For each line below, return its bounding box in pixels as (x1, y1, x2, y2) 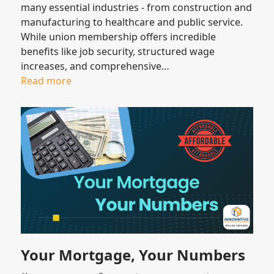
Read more (21, 73, 72, 87)
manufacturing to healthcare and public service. (21, 15, 243, 29)
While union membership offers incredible (21, 29, 217, 43)
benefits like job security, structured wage (21, 44, 215, 58)
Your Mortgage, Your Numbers (21, 244, 246, 265)
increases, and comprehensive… (21, 59, 170, 73)
